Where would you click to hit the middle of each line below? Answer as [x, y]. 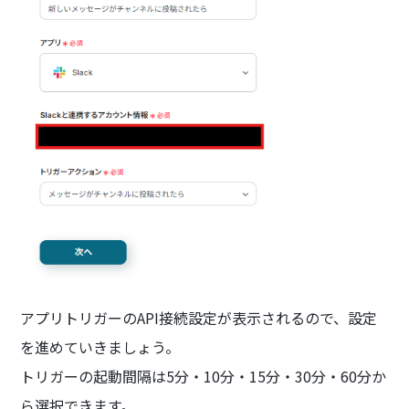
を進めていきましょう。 [100, 347]
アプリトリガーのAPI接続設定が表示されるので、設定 [199, 318]
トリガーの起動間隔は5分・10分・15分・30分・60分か [204, 377]
